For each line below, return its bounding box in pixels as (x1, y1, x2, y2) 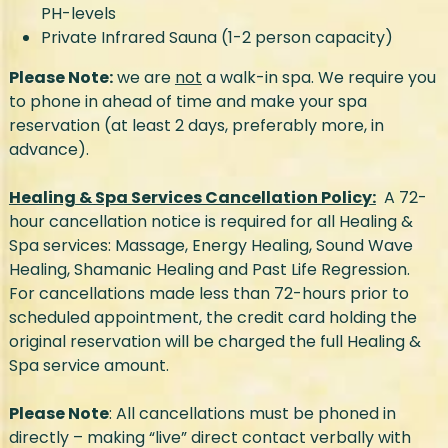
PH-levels (40, 2, 116, 26)
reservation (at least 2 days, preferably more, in (8, 114, 384, 138)
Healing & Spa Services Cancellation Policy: (8, 186, 376, 210)
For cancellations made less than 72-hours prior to (8, 282, 409, 306)
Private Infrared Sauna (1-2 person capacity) (40, 26, 393, 50)
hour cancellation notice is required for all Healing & (8, 210, 413, 234)
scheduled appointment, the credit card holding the (8, 306, 417, 330)
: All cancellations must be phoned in (108, 402, 396, 426)
